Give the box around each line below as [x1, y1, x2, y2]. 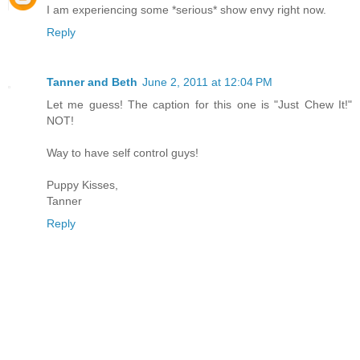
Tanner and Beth [47, 75, 137, 88]
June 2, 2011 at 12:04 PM [142, 75, 272, 88]
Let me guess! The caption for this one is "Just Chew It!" [47, 97, 352, 111]
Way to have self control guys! [47, 145, 198, 159]
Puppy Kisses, [47, 178, 118, 191]
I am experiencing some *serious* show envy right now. [47, 3, 326, 16]
